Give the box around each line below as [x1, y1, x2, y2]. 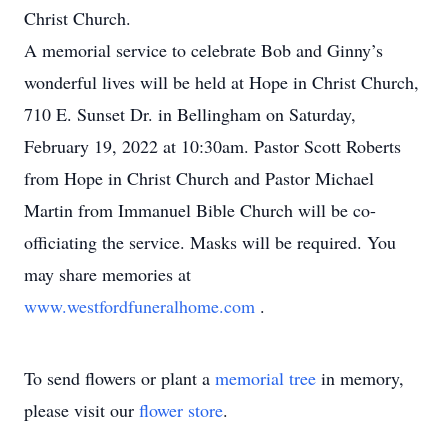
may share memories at [24, 262, 191, 286]
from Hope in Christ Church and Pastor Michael [24, 166, 374, 190]
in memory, [316, 366, 404, 390]
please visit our [24, 398, 139, 422]
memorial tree [215, 366, 316, 390]
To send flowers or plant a [24, 366, 215, 390]
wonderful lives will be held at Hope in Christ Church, [24, 70, 419, 94]
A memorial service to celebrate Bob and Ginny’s [24, 38, 383, 62]
